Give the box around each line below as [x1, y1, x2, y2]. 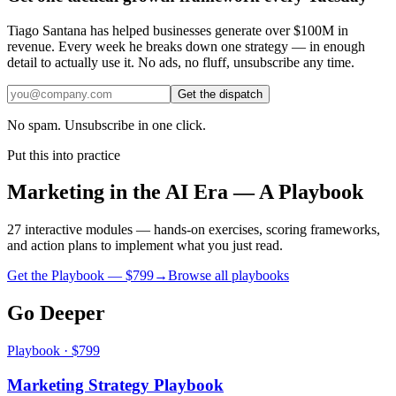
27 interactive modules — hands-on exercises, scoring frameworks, [7, 222, 380, 238]
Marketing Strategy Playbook [7, 375, 224, 394]
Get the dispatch [178, 87, 263, 101]
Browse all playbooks [168, 268, 289, 284]
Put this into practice [7, 147, 120, 163]
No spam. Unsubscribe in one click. [7, 117, 206, 133]
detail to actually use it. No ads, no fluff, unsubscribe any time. [7, 54, 354, 70]
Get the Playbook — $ [7, 268, 133, 284]
